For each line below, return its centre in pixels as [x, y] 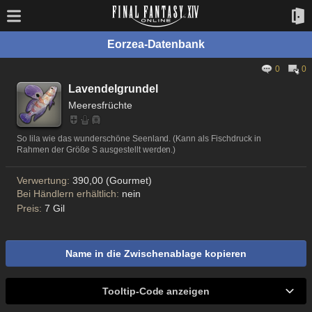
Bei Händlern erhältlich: [69, 194]
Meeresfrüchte [100, 105]
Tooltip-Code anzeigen [156, 291]
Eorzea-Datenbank [156, 44]
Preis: [31, 208]
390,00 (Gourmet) [112, 180]
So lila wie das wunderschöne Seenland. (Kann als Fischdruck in [139, 139]
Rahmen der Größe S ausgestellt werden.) [96, 150]
